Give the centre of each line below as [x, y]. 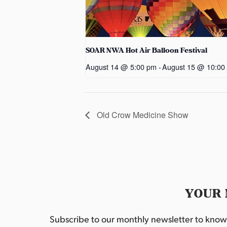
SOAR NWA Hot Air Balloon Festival [146, 51]
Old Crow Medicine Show [142, 115]
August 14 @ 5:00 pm [121, 67]
